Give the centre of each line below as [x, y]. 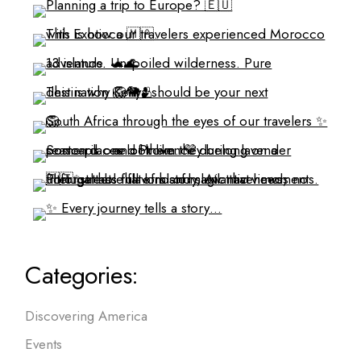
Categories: [82, 275]
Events [44, 344]
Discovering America [87, 315]
